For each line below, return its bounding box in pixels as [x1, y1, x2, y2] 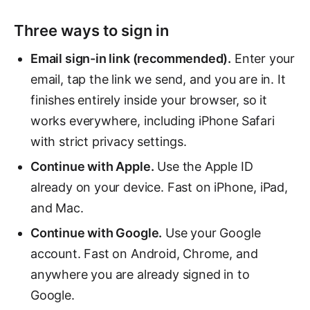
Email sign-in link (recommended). [30, 51, 232, 66]
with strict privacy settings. [30, 134, 187, 149]
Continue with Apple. [30, 159, 154, 174]
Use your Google [162, 226, 261, 240]
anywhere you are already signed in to [30, 267, 250, 282]
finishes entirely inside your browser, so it [30, 93, 268, 107]
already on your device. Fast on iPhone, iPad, [30, 180, 288, 194]
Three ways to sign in [14, 21, 169, 39]
